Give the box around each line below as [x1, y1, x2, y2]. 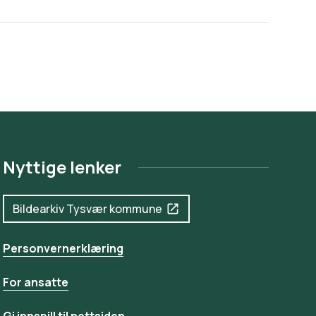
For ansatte [3, 274, 69, 290]
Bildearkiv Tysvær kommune [13, 201, 163, 217]
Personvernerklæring [3, 241, 124, 256]
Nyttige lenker [3, 155, 122, 178]
